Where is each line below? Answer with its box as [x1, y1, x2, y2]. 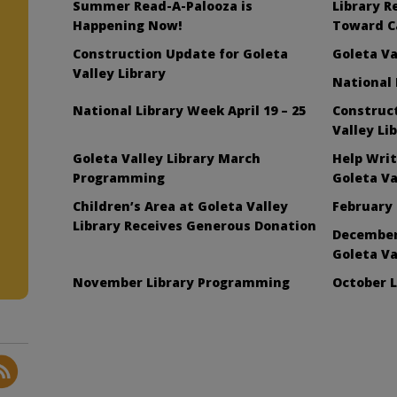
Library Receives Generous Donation [73, 216, 317, 234]
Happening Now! [73, 16, 183, 34]
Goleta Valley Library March [73, 149, 261, 167]
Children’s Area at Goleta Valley [73, 197, 289, 214]
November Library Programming [73, 273, 291, 291]
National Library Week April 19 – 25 [73, 101, 307, 119]
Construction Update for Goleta [73, 44, 289, 62]
